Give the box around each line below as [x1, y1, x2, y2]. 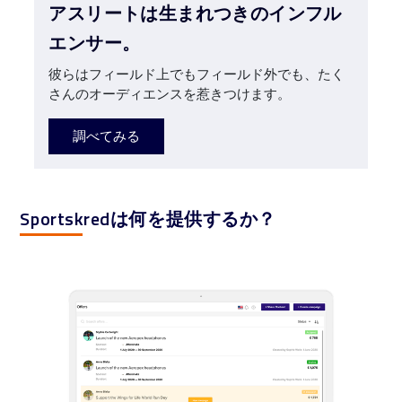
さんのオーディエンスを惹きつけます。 [48, 83, 292, 104]
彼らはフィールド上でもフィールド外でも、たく [48, 64, 345, 84]
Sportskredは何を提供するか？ [20, 205, 276, 232]
